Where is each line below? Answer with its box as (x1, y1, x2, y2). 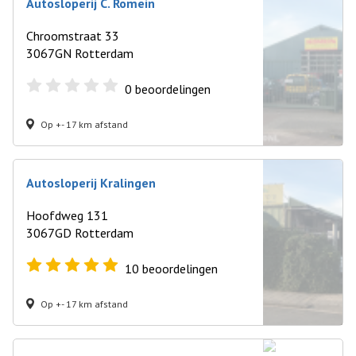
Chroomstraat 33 (26, 28, 119, 44)
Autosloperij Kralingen (26, 175, 156, 191)
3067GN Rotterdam (26, 45, 133, 61)
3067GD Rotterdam (26, 225, 133, 241)
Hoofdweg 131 (26, 207, 108, 223)
